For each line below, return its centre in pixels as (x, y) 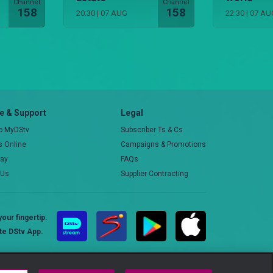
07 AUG (114, 13)
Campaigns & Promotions (163, 144)
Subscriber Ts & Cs (152, 130)
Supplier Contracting (154, 174)
